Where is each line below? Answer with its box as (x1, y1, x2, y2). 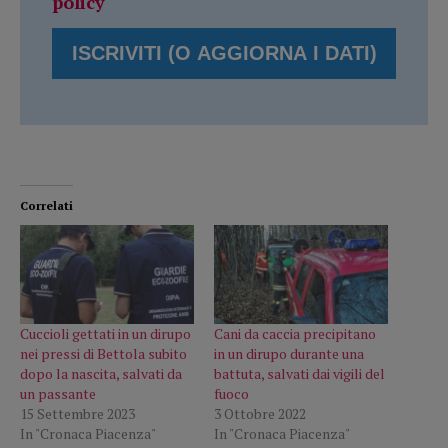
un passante (20, 384, 96, 404)
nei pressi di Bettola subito (20, 344, 187, 364)
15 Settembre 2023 (20, 404, 135, 424)
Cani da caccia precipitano (214, 324, 376, 344)
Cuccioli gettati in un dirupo (20, 324, 191, 344)
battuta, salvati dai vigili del (214, 364, 385, 384)
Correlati (20, 198, 73, 214)
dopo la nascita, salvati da (20, 364, 182, 384)
